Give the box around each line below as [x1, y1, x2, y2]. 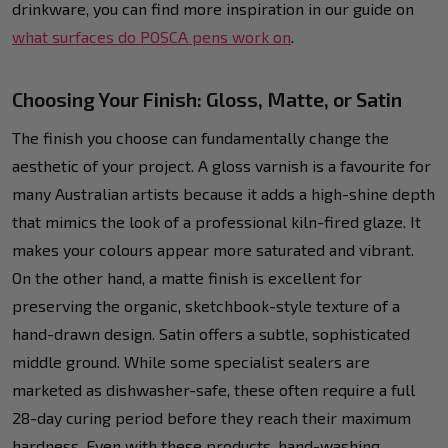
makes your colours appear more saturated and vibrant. [12, 239, 414, 259]
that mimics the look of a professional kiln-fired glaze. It [12, 211, 421, 231]
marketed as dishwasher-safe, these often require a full [12, 379, 415, 399]
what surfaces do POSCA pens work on [12, 26, 291, 46]
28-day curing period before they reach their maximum [12, 407, 411, 427]
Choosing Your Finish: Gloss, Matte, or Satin [12, 86, 402, 111]
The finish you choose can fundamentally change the [12, 127, 389, 147]
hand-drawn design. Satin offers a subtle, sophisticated [12, 323, 410, 343]
